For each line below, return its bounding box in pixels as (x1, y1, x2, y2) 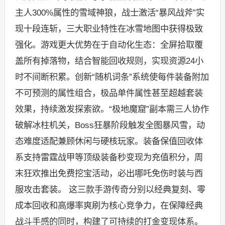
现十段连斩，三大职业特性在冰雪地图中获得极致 (15, 23, 203, 34)
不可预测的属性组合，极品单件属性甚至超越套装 (15, 87, 203, 98)
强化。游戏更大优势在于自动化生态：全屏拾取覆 (15, 39, 203, 50)
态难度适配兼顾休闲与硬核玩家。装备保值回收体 (15, 136, 203, 146)
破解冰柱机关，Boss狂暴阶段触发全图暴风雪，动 (15, 120, 205, 130)
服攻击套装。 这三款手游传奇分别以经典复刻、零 (15, 184, 205, 194)
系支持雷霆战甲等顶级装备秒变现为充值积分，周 (15, 152, 203, 162)
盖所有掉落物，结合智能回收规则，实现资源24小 (15, 55, 203, 66)
